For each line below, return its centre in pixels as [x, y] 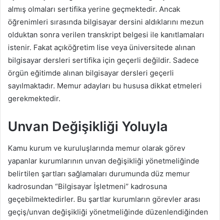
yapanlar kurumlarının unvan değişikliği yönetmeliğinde [104, 161]
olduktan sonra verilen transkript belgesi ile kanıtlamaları [106, 34]
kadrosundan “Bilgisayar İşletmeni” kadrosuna [87, 187]
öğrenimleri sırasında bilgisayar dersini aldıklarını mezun [106, 22]
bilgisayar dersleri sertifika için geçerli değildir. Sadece [103, 60]
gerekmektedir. [34, 98]
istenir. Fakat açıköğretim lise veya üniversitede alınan [102, 47]
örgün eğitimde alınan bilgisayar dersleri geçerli [91, 73]
